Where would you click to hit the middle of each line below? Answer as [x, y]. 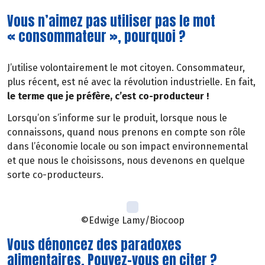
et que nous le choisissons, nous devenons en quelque [126, 161]
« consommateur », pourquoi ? [96, 36]
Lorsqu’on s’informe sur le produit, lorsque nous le [117, 118]
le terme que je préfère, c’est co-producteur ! [108, 96]
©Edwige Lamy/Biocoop [132, 220]
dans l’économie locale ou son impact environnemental [127, 147]
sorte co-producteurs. [55, 175]
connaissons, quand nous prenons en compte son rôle [126, 132]
